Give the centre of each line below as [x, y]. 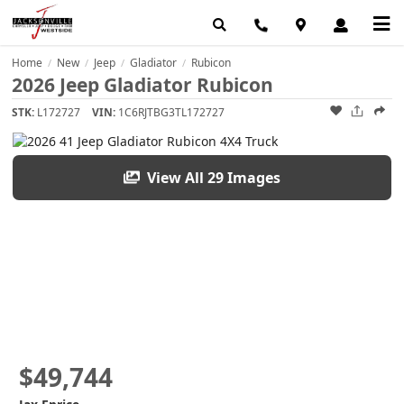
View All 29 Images [212, 177]
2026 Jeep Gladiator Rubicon [143, 85]
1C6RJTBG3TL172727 [172, 113]
